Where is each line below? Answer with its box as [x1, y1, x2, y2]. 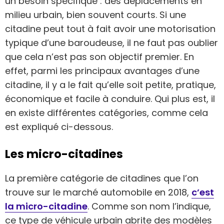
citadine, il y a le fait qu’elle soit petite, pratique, [5, 78, 216, 91]
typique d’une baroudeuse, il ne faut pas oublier [5, 36, 218, 49]
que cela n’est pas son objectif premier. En [5, 50, 194, 63]
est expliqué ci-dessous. [5, 120, 113, 133]
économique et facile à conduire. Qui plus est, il [5, 92, 215, 105]
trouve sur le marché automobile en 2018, [5, 186, 191, 199]
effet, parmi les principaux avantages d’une [5, 64, 199, 77]
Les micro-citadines [5, 145, 123, 162]
